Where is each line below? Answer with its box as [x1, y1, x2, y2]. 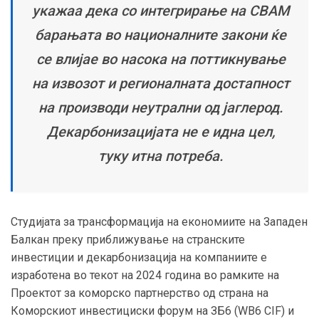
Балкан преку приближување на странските [11, 233, 245, 247]
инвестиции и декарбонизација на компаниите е [11, 251, 267, 265]
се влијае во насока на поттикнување [36, 51, 286, 68]
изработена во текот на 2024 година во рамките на [11, 268, 279, 283]
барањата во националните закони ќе [35, 26, 286, 44]
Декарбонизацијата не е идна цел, [46, 123, 275, 141]
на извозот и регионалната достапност [31, 75, 290, 93]
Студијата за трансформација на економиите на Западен [11, 215, 308, 229]
